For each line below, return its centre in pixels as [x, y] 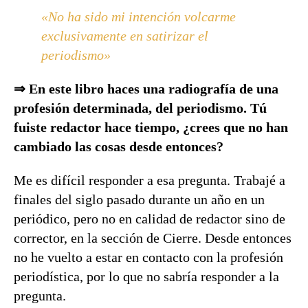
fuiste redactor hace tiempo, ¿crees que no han [151, 127]
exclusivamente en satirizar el [125, 36]
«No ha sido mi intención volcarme [139, 16]
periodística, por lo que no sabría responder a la [146, 276]
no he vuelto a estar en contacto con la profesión [148, 257]
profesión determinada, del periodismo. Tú [140, 108]
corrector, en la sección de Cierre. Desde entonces [153, 238]
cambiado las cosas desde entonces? [119, 146]
